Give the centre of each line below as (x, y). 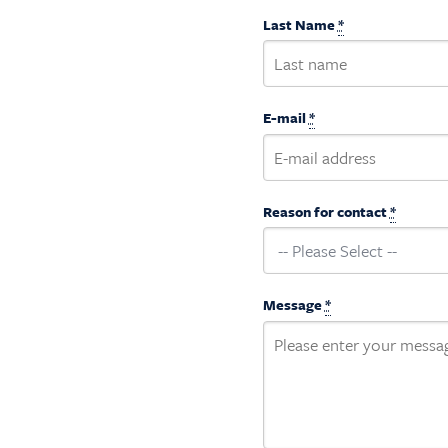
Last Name (300, 24)
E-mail (285, 117)
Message (293, 304)
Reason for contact (326, 211)
